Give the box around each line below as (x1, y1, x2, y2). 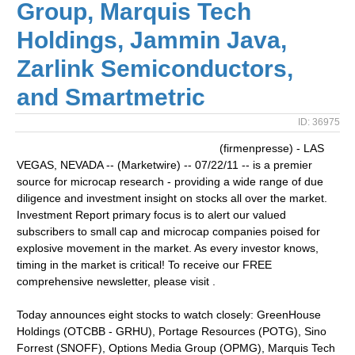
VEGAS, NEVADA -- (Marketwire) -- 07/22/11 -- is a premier (17, 158, 313, 171)
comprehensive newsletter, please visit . (17, 275, 216, 288)
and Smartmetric (17, 84, 206, 110)
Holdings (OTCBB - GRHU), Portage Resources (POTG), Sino (17, 325, 327, 338)
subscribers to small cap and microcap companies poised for (17, 225, 321, 238)
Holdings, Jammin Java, (17, 27, 288, 53)
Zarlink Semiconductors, (17, 55, 294, 82)
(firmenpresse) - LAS (219, 142, 325, 155)
